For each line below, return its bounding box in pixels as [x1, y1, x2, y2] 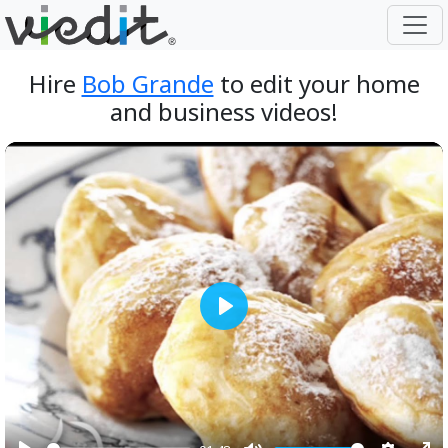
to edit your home [213, 67, 420, 100]
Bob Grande [81, 67, 214, 100]
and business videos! [110, 95, 338, 128]
